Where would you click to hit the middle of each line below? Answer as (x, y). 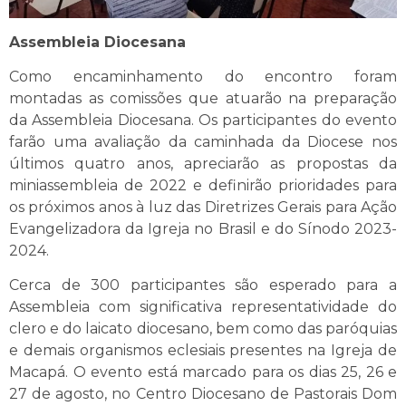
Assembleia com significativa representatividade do (203, 307)
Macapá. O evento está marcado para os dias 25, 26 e (203, 372)
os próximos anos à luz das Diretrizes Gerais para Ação (203, 208)
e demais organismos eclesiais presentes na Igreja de (203, 351)
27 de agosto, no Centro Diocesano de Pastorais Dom (203, 394)
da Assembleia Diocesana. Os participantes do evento (203, 121)
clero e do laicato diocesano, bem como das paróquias (203, 329)
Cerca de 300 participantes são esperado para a (203, 285)
